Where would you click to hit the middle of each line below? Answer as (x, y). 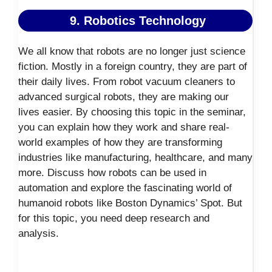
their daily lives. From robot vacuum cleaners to (127, 82)
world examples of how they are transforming (120, 143)
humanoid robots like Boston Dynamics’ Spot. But (130, 203)
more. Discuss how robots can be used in (112, 173)
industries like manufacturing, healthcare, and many (135, 158)
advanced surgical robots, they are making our (124, 97)
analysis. (39, 234)
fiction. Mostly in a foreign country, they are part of (133, 67)
